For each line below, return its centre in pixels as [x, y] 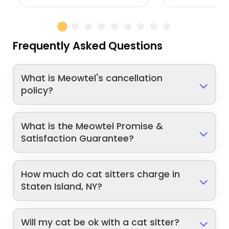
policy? [37, 91]
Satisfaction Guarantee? [78, 139]
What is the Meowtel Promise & [92, 127]
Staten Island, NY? [62, 187]
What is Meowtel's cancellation [92, 78]
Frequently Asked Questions [88, 46]
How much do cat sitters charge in [101, 175]
